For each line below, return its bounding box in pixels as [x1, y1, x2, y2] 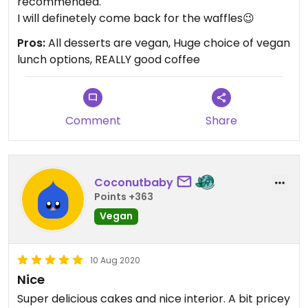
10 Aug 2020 [90, 254, 140, 267]
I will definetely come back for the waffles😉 [17, 10, 254, 27]
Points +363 [94, 189, 153, 203]
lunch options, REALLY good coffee [17, 52, 200, 68]
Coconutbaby [94, 174, 173, 190]
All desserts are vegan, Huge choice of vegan [45, 35, 290, 52]
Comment [65, 113, 121, 129]
